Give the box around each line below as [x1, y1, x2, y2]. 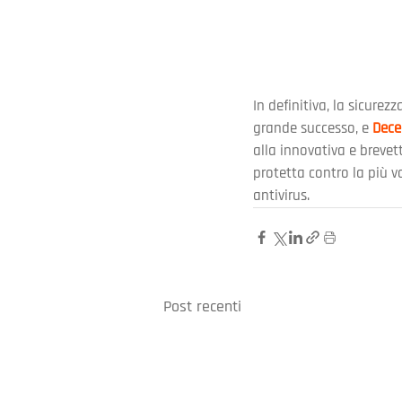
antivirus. [253, 185, 310, 205]
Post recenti [163, 295, 241, 317]
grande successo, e [253, 118, 372, 138]
